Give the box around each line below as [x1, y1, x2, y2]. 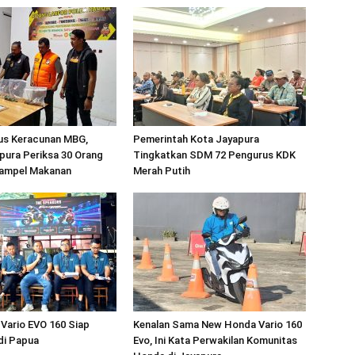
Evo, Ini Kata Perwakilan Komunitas [133, 334, 297, 346]
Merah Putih [133, 165, 190, 177]
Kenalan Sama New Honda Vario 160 [133, 319, 302, 330]
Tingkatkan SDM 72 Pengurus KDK [133, 149, 296, 161]
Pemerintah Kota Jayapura [133, 133, 259, 145]
